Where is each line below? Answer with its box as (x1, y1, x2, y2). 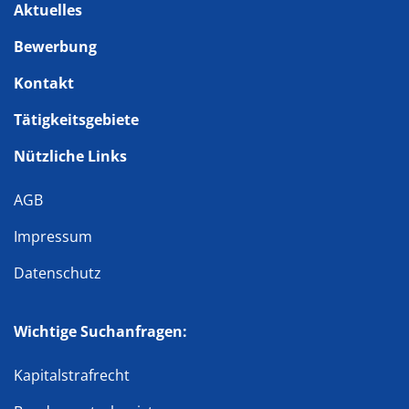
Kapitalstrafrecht (14, 365, 130, 385)
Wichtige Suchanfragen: (14, 321, 187, 341)
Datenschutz (14, 263, 101, 283)
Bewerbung (14, 37, 97, 57)
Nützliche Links (14, 146, 127, 166)
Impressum (14, 226, 92, 246)
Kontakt (14, 73, 74, 93)
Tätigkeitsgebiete (14, 110, 139, 130)
